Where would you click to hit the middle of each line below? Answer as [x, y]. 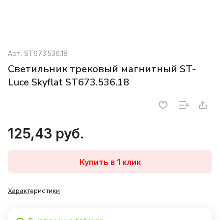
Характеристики [34, 191]
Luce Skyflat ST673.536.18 [69, 82]
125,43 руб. [46, 134]
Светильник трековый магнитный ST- [102, 69]
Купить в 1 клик [110, 162]
